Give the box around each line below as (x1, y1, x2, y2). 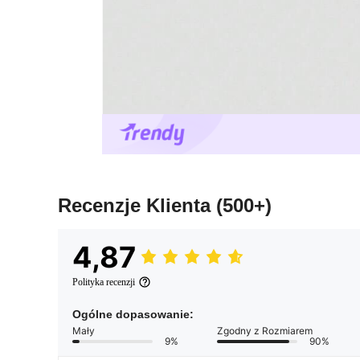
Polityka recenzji (72, 276, 135, 288)
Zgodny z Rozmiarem (217, 325, 313, 337)
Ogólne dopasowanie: (72, 308, 194, 321)
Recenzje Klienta (58, 194, 216, 217)
